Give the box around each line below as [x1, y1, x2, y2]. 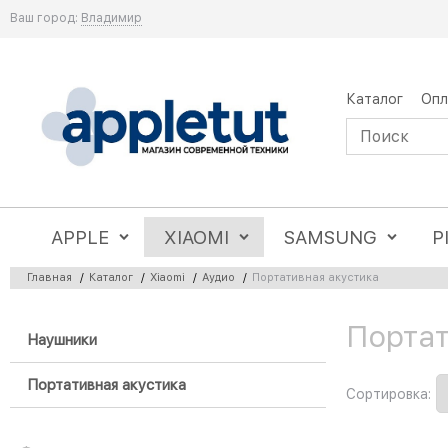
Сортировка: [346, 385, 431, 402]
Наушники [27, 331, 97, 350]
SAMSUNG [284, 226, 378, 249]
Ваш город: [10, 11, 78, 25]
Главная [27, 270, 72, 284]
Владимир [81, 11, 142, 25]
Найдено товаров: [14, 324, 139, 341]
